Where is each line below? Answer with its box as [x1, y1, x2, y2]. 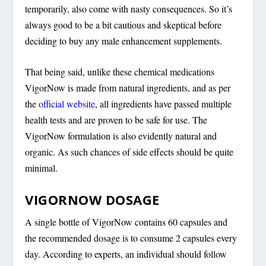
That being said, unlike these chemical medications [25, 65, 215, 78]
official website [39, 97, 96, 110]
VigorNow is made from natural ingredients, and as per [25, 81, 231, 94]
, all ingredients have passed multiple [95, 97, 232, 110]
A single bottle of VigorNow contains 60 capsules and [25, 215, 228, 228]
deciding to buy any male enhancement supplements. [25, 34, 223, 47]
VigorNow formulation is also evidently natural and [25, 129, 217, 142]
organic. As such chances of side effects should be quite [25, 145, 234, 159]
